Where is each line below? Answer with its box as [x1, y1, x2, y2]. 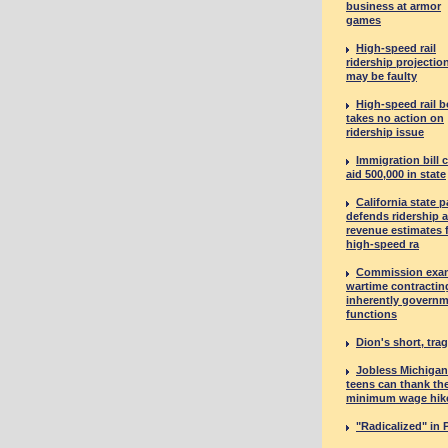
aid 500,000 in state [346, 168, 446, 180]
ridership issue [346, 126, 424, 138]
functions [346, 308, 397, 320]
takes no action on [346, 112, 444, 124]
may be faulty [346, 70, 417, 82]
